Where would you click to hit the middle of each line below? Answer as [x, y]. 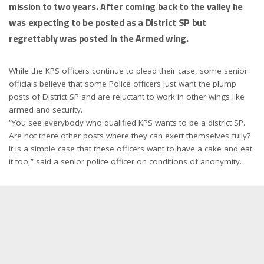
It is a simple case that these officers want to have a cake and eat [131, 148]
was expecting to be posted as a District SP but [108, 22]
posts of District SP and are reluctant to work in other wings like [127, 97]
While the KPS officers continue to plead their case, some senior [128, 71]
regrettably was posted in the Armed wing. [99, 38]
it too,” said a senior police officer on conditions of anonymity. [125, 161]
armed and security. [46, 110]
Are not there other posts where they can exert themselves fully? [130, 136]
